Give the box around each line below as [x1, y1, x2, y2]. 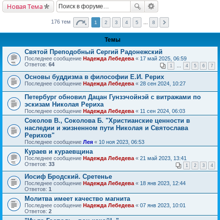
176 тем [51, 18, 72, 25]
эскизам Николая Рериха [25, 100, 104, 108]
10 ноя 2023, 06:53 [99, 138, 144, 145]
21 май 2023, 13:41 [140, 155, 187, 161]
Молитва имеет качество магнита [25, 194, 130, 202]
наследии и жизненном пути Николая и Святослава [25, 124, 188, 132]
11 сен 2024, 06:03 [140, 108, 185, 114]
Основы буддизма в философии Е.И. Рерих [25, 73, 164, 81]
